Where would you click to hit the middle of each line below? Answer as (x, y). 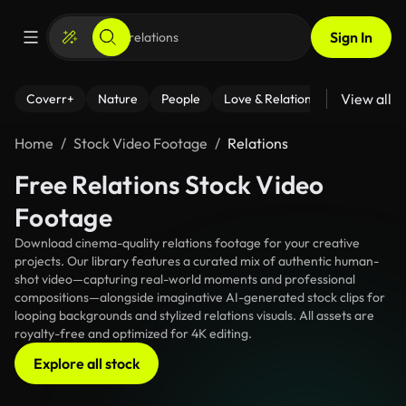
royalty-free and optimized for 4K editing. (133, 333)
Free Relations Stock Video (169, 184)
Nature (118, 99)
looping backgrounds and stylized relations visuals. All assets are (194, 315)
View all (366, 99)
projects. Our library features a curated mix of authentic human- (197, 261)
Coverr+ (50, 99)
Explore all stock (87, 363)
